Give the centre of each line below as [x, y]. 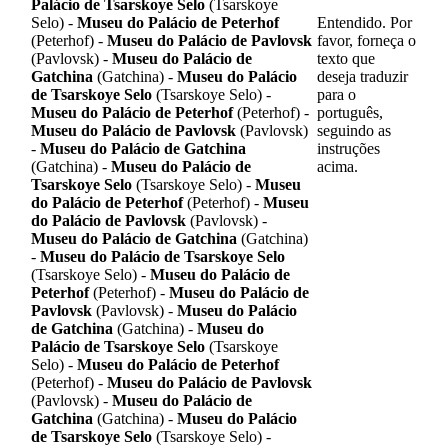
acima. [337, 167]
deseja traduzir [362, 77]
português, [350, 113]
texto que [346, 59]
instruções [348, 149]
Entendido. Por [364, 23]
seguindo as [354, 131]
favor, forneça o [366, 41]
